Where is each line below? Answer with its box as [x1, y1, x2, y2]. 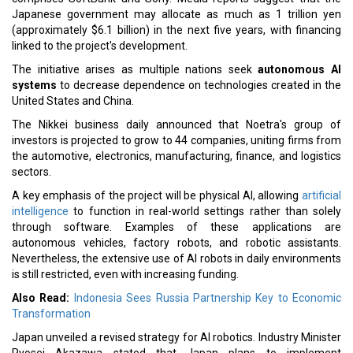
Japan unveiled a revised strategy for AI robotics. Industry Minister [12, 331, 341, 344]
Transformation [12, 307, 91, 320]
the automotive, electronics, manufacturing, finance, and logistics [12, 150, 341, 162]
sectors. [12, 165, 51, 178]
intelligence [12, 205, 69, 217]
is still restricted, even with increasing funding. [12, 268, 239, 281]
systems [12, 79, 57, 91]
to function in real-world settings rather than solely [69, 205, 341, 217]
